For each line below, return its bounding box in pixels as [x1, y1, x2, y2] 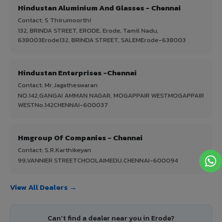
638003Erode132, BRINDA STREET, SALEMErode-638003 [18, 35, 186, 45]
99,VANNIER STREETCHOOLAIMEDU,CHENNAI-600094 [18, 155, 178, 165]
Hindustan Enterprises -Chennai [18, 66, 137, 78]
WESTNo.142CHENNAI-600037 [18, 100, 108, 110]
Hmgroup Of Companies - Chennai [18, 131, 143, 143]
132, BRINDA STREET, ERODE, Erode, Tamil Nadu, [18, 25, 159, 35]
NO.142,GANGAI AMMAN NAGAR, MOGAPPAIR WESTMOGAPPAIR [18, 90, 204, 100]
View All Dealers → [10, 181, 77, 193]
